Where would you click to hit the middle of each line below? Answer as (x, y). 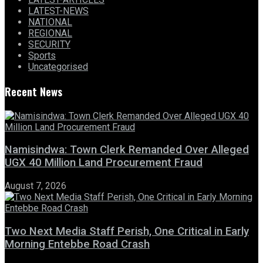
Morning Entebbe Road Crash (77, 244)
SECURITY (49, 45)
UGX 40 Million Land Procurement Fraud (104, 163)
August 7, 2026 (36, 186)
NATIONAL (50, 22)
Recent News (33, 91)
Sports (42, 56)
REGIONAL (50, 33)
